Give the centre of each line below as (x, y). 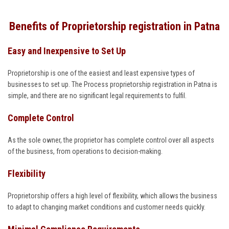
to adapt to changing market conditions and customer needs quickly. (107, 207)
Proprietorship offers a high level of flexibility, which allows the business (112, 196)
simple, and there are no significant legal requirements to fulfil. (97, 95)
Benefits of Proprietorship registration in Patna (114, 26)
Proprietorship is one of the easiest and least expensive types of (101, 73)
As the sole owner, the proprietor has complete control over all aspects (111, 140)
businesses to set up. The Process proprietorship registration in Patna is (112, 84)
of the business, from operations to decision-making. (85, 151)
